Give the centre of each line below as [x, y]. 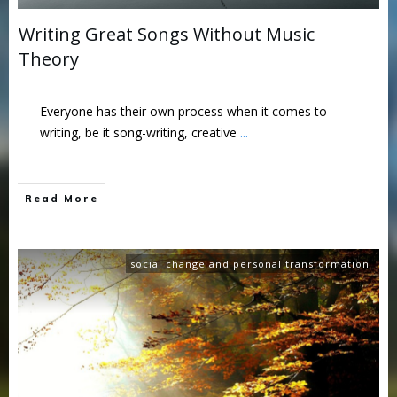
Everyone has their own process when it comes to [183, 111]
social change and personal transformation [250, 264]
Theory [49, 59]
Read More [62, 198]
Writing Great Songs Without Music [167, 34]
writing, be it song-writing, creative [140, 132]
